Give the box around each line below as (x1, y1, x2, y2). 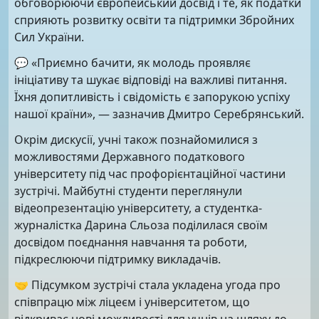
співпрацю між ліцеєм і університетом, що (14, 293, 250, 310)
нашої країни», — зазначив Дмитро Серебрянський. (14, 105, 304, 122)
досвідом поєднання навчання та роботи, (14, 234, 247, 250)
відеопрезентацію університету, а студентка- (14, 199, 262, 216)
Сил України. (14, 28, 84, 45)
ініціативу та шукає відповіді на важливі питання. (14, 71, 287, 88)
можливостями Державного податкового (14, 148, 245, 164)
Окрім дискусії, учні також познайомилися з (14, 131, 258, 147)
